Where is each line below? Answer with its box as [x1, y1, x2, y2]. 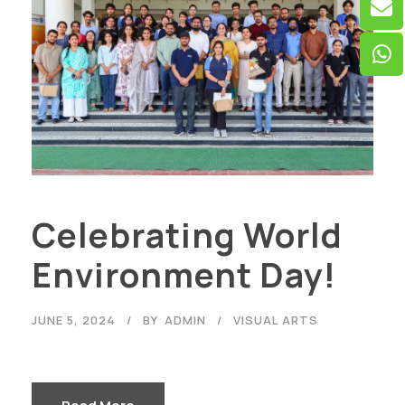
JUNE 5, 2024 [32, 311, 116, 328]
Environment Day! [32, 251, 336, 297]
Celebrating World [32, 212, 343, 258]
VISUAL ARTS [233, 311, 318, 328]
